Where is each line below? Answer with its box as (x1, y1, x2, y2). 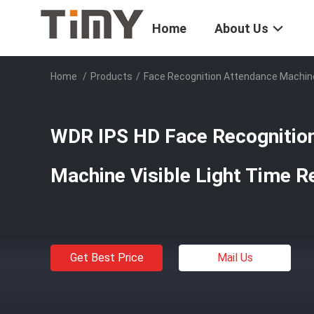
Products (90, 71, 132, 82)
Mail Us (217, 251, 253, 264)
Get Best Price (69, 251, 144, 264)
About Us (214, 21, 268, 36)
